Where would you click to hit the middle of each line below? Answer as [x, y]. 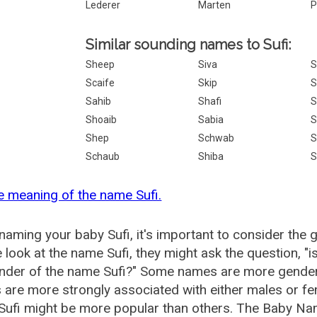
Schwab [217, 138]
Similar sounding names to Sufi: [189, 45]
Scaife [100, 83]
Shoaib [102, 120]
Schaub [103, 156]
